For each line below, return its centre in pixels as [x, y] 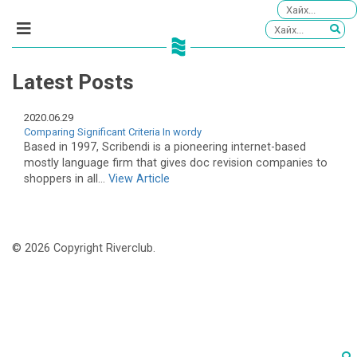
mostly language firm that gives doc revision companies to [176, 163]
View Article [139, 178]
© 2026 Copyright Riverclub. [84, 249]
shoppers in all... [66, 178]
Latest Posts [73, 82]
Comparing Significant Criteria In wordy [113, 131]
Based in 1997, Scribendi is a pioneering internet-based [165, 147]
